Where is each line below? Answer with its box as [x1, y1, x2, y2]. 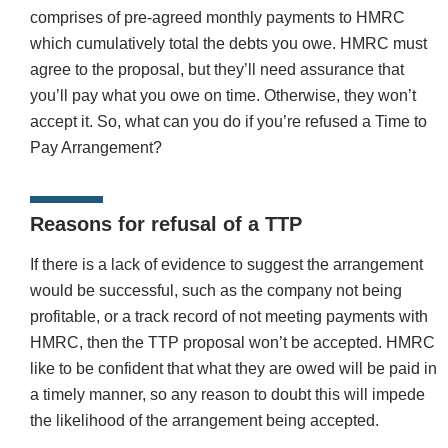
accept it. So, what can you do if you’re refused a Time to [30, 113, 427, 131]
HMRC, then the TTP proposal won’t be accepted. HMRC [30, 334, 435, 352]
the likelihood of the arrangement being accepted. [30, 412, 379, 430]
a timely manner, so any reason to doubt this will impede [30, 386, 425, 404]
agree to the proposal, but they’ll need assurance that [30, 61, 404, 79]
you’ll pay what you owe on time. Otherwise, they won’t [30, 87, 416, 105]
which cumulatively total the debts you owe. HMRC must [30, 35, 427, 53]
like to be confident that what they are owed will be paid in [30, 360, 437, 378]
